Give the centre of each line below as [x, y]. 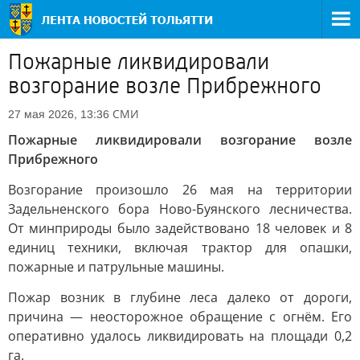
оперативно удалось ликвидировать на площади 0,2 [180, 336]
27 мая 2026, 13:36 [59, 114]
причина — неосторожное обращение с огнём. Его [180, 317]
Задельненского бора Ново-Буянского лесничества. [180, 209]
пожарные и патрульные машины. [116, 267]
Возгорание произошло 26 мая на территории [180, 190]
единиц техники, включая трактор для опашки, [180, 247]
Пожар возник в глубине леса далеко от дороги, [180, 297]
